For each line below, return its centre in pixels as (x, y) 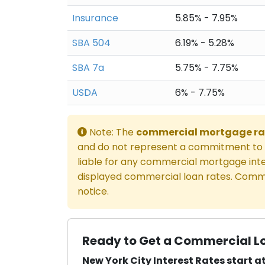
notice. (93, 192)
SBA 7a (88, 68)
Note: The (112, 132)
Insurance (95, 18)
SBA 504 (91, 43)
